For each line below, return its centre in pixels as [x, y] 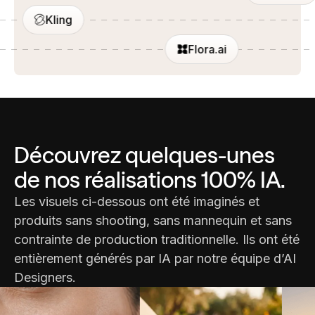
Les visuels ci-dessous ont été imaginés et [137, 202]
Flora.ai [207, 50]
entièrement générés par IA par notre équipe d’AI [155, 259]
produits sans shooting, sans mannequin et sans [153, 221]
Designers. [45, 278]
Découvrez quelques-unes [144, 155]
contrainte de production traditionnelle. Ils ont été [157, 240]
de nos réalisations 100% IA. [150, 180]
